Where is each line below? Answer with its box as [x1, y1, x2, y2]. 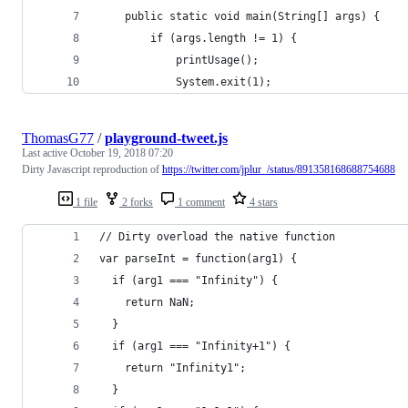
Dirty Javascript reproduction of [22, 162, 162, 176]
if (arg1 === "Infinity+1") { [99, 339, 291, 352]
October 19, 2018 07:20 [70, 146, 173, 159]
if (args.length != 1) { [99, 31, 297, 45]
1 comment [175, 195, 225, 209]
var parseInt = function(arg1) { [99, 251, 297, 265]
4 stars [247, 195, 278, 209]
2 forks [119, 195, 153, 209]
